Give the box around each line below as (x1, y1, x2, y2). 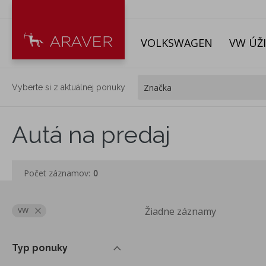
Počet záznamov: (24, 167, 90, 179)
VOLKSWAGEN (141, 36, 213, 50)
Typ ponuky (12, 242, 68, 254)
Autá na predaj (12, 121, 170, 149)
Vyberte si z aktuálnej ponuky (12, 82, 125, 92)
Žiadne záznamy (145, 205, 216, 218)
